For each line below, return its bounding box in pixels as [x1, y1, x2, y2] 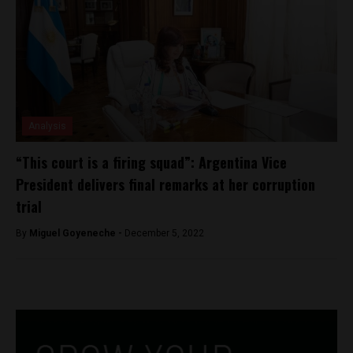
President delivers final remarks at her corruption [16, 173, 315, 195]
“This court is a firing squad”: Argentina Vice [16, 151, 287, 173]
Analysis [28, 120, 66, 132]
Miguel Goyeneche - [29, 227, 124, 239]
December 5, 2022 [124, 227, 204, 239]
